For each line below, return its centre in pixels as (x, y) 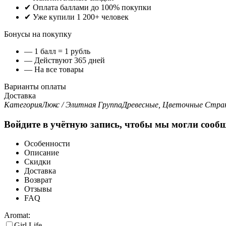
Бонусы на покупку (38, 34)
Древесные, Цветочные (162, 104)
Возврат (38, 180)
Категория (23, 104)
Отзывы (38, 189)
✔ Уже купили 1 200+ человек (76, 17)
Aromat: (17, 215)
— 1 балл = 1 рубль (57, 51)
